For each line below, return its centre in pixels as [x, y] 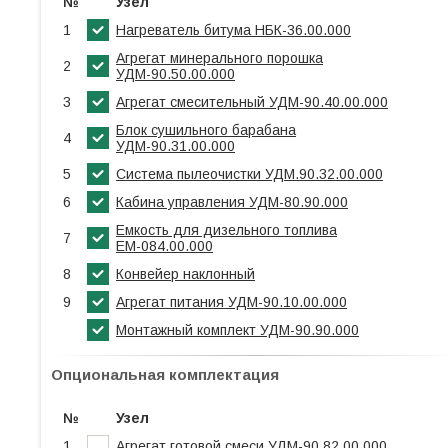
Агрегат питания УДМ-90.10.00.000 [231, 302]
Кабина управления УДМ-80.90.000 [232, 202]
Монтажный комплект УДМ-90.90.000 [237, 330]
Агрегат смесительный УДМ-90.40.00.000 [252, 102]
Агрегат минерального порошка [219, 58]
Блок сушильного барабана [206, 130]
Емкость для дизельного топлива [226, 230]
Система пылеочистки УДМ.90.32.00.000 [249, 174]
